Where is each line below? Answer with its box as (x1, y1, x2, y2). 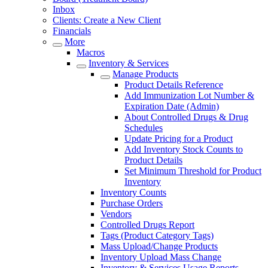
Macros (77, 47, 105, 57)
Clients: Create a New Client (53, 15, 161, 25)
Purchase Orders (100, 198, 163, 208)
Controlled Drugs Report (100, 220, 194, 230)
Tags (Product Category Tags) (100, 230, 214, 240)
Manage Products (112, 69, 178, 79)
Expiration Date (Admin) (124, 101, 219, 111)
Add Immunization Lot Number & (124, 90, 254, 100)
